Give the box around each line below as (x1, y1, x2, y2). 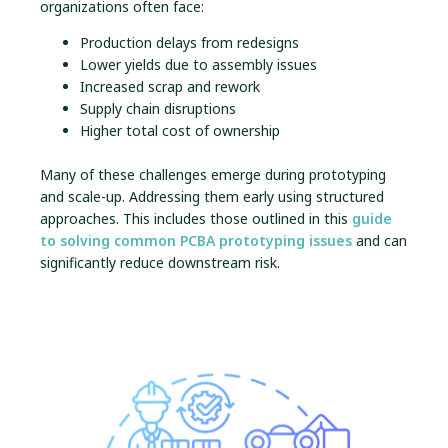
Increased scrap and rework (80, 77, 260, 97)
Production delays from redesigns (80, 33, 299, 53)
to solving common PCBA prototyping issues (40, 231, 352, 251)
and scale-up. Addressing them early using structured (40, 187, 384, 207)
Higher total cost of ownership (80, 121, 280, 141)
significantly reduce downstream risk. (40, 253, 280, 273)
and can (352, 231, 407, 251)
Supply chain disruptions (80, 99, 236, 119)
